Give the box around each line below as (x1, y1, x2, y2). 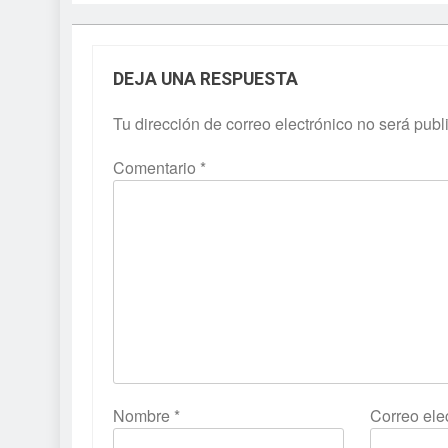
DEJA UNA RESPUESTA (113, 69, 298, 90)
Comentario (113, 156, 200, 180)
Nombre (113, 404, 174, 428)
